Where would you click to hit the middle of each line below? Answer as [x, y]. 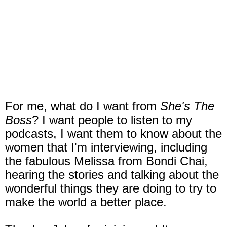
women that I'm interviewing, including [106, 147]
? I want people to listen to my [112, 120]
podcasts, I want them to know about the [113, 133]
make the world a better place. [88, 202]
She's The [187, 106]
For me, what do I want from [83, 106]
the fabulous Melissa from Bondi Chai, [106, 161]
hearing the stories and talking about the [112, 174]
